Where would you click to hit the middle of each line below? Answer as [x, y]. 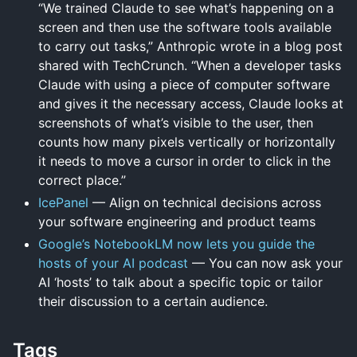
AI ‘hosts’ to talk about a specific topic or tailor [180, 282]
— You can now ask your [267, 263]
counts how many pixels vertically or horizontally [187, 141]
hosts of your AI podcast [115, 263]
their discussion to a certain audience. [153, 301]
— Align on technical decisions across [205, 202]
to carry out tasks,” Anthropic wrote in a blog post [190, 46]
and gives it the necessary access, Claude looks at [191, 103]
